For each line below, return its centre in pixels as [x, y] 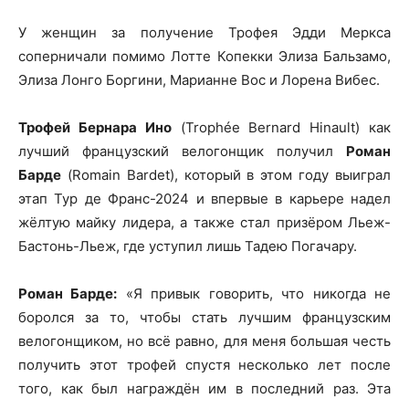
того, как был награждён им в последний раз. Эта [204, 388]
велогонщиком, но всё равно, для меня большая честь [204, 341]
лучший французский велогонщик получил [182, 151]
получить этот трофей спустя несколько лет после [204, 365]
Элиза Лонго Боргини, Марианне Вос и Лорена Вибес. [199, 80]
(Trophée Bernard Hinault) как [281, 127]
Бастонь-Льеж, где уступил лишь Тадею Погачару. [188, 246]
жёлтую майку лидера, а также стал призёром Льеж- [204, 222]
